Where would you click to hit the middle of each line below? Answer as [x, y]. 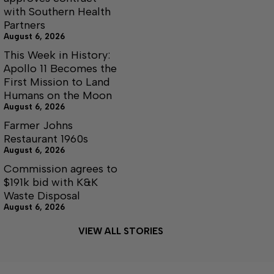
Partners [24, 25]
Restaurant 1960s [46, 139]
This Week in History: [57, 55]
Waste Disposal [42, 195]
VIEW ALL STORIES [120, 231]
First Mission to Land [57, 82]
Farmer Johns [38, 125]
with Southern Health [57, 11]
